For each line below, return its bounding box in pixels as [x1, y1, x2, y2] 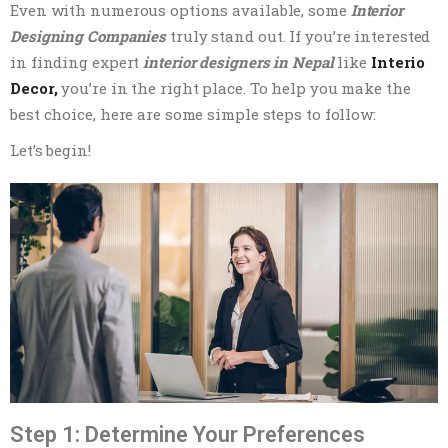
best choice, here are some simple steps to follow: [10, 104, 376, 125]
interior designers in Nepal [143, 52, 334, 73]
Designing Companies [10, 26, 167, 47]
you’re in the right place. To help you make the [57, 78, 411, 99]
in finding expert [10, 52, 144, 73]
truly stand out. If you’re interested [166, 26, 431, 47]
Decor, [10, 78, 58, 99]
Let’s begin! [10, 140, 91, 161]
